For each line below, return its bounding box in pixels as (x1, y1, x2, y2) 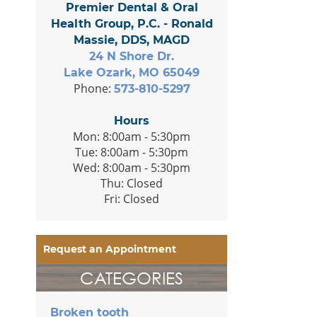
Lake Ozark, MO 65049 (64, 65, 200, 79)
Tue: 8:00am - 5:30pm (75, 144, 188, 160)
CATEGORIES (80, 266, 183, 288)
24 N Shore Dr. (89, 49, 174, 63)
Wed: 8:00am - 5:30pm (73, 159, 190, 175)
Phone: (73, 80, 114, 96)
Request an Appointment (43, 242, 176, 255)
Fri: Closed (104, 190, 159, 207)
